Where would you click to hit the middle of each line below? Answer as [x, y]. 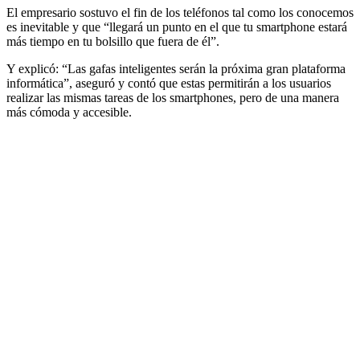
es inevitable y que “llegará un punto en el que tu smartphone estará [177, 27]
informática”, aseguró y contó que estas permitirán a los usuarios [169, 84]
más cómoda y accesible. [69, 112]
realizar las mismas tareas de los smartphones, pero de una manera [173, 98]
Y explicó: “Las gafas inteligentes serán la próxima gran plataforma [176, 69]
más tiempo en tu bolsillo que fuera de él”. [113, 42]
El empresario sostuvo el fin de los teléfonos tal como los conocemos [180, 13]
